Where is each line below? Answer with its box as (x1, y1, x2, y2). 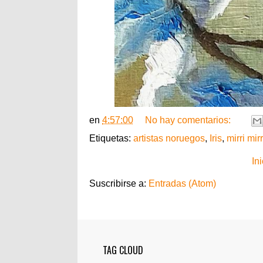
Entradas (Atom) (149, 178, 216, 188)
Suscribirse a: (89, 178, 149, 188)
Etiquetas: (89, 133, 133, 143)
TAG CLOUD (103, 242, 144, 257)
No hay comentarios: (145, 114, 233, 125)
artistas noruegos (133, 133, 205, 143)
